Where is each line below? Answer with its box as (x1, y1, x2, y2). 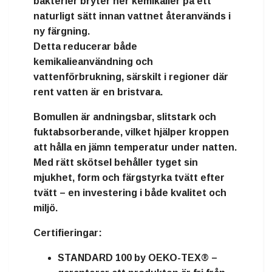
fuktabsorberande (33, 127, 120, 138)
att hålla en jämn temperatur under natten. (33, 142, 237, 153)
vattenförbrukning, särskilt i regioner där (33, 72, 228, 83)
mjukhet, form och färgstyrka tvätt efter (33, 172, 225, 183)
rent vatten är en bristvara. (33, 87, 163, 98)
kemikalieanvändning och (33, 56, 153, 67)
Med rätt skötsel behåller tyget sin (33, 157, 198, 168)
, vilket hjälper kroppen (120, 127, 229, 138)
